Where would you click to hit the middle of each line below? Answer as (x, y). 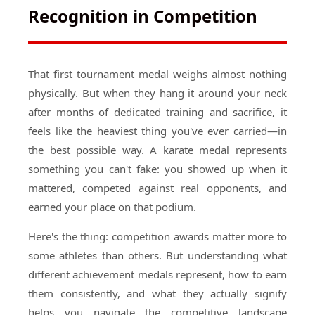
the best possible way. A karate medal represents (157, 150)
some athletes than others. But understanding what (157, 255)
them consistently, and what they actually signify (157, 293)
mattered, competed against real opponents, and (157, 188)
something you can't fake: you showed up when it (157, 169)
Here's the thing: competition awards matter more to (157, 236)
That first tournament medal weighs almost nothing (157, 74)
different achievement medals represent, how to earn (157, 274)
